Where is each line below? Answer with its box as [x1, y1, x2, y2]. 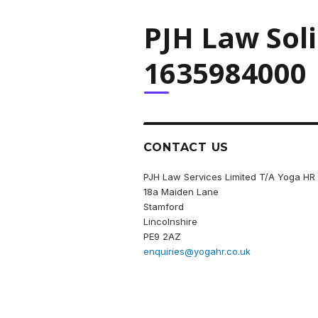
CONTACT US [143, 140, 229, 154]
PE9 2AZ [143, 230, 181, 242]
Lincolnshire [143, 215, 197, 227]
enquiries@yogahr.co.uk [143, 245, 251, 257]
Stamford [143, 200, 184, 212]
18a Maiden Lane [143, 185, 219, 197]
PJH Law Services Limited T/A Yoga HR [143, 170, 315, 182]
